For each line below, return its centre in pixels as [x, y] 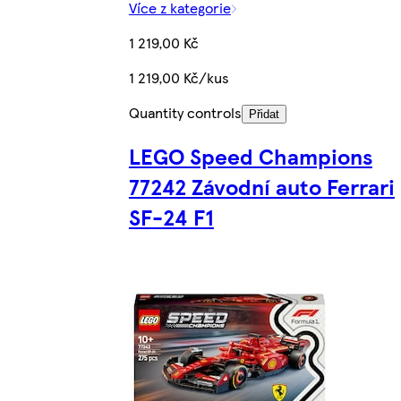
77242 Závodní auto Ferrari [261, 187]
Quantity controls [185, 112]
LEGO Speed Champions [250, 156]
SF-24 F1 [171, 217]
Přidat [264, 114]
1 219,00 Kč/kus [179, 77]
